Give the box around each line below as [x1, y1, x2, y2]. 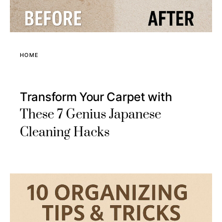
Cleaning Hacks [20, 124, 110, 141]
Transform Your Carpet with [20, 89, 172, 104]
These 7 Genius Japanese [20, 106, 161, 123]
